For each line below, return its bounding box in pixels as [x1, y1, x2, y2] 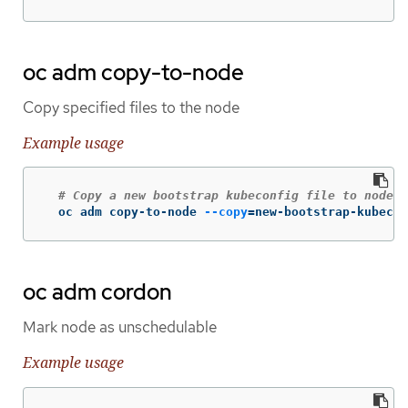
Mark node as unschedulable [23, 317, 217, 338]
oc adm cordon [23, 278, 172, 307]
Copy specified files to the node [23, 97, 240, 117]
